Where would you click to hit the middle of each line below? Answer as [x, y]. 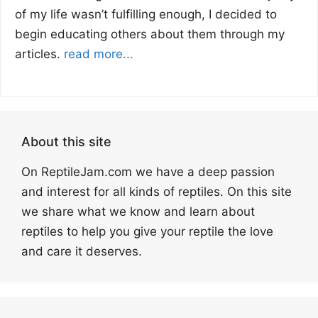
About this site [66, 142]
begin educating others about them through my [150, 34]
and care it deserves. [82, 252]
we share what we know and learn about [138, 212]
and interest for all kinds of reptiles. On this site [157, 192]
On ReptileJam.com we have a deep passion [148, 172]
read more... [99, 54]
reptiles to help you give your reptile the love [147, 232]
